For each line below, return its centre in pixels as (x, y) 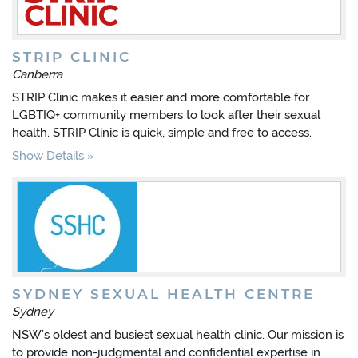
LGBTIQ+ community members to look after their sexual (166, 115)
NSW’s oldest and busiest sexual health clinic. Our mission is (178, 335)
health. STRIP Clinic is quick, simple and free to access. (162, 133)
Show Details (48, 156)
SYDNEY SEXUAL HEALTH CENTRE (163, 294)
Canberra (37, 74)
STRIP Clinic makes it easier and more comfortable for (161, 97)
